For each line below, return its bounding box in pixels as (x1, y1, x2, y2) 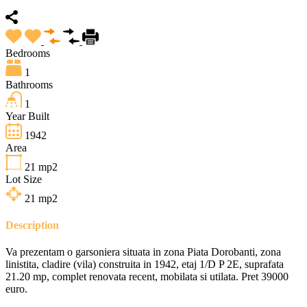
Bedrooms (5, 47, 50, 59)
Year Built (5, 110, 49, 122)
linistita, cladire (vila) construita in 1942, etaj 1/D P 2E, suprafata (5, 258, 284, 271)
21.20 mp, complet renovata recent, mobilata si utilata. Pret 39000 (5, 271, 288, 283)
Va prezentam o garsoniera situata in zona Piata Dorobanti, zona (5, 246, 281, 258)
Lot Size (5, 173, 42, 185)
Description (5, 219, 59, 231)
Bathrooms (5, 78, 53, 90)
